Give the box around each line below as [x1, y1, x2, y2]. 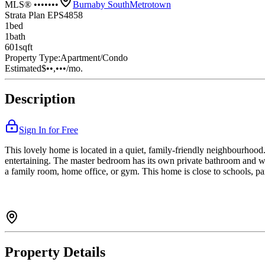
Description [5, 91, 75, 107]
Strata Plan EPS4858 [5, 9, 83, 20]
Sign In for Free [19, 125, 78, 135]
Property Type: [5, 52, 60, 63]
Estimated [5, 63, 41, 73]
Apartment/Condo [60, 52, 128, 63]
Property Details [5, 244, 105, 260]
